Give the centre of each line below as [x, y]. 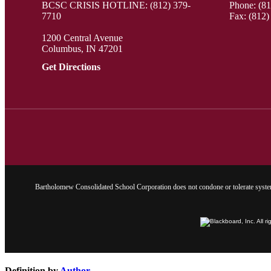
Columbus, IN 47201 [82, 48]
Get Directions [71, 67]
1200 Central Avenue [82, 38]
